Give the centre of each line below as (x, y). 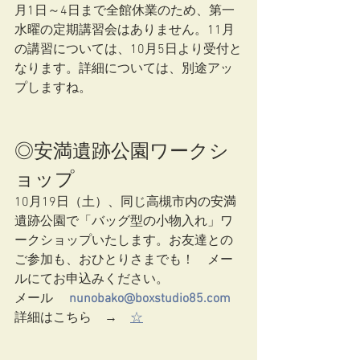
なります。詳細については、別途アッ (124, 69)
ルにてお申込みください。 (92, 280)
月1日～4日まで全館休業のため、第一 (125, 11)
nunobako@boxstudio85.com (150, 299)
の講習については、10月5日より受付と (128, 50)
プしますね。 (53, 88)
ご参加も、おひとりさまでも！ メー (124, 260)
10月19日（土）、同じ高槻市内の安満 (125, 202)
